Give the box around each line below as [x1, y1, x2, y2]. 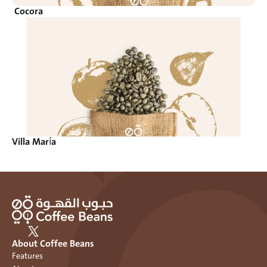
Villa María [12, 134, 56, 150]
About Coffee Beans [12, 236, 94, 252]
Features [12, 249, 43, 263]
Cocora [14, 4, 43, 19]
